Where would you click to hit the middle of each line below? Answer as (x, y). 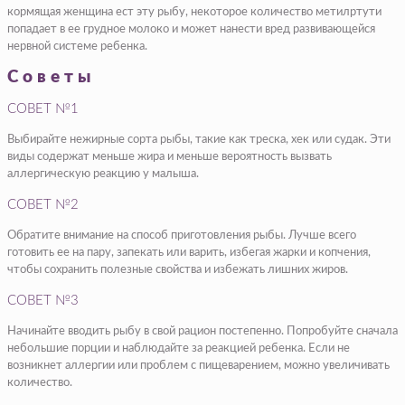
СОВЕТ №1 (43, 109)
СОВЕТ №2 (43, 205)
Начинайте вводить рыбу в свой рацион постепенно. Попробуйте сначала (202, 332)
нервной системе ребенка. (77, 46)
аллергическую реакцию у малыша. (103, 174)
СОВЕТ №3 (43, 301)
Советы (51, 78)
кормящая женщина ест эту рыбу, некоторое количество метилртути (194, 12)
